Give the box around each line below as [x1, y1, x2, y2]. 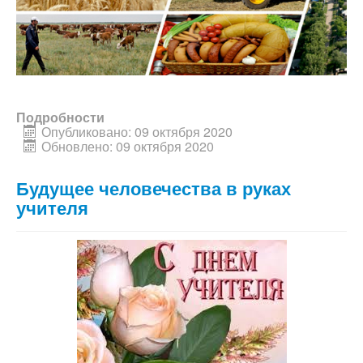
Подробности [16, 107, 105, 126]
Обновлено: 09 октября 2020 [41, 136, 214, 156]
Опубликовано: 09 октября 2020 [41, 122, 233, 141]
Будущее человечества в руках [16, 174, 291, 201]
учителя [16, 194, 88, 220]
